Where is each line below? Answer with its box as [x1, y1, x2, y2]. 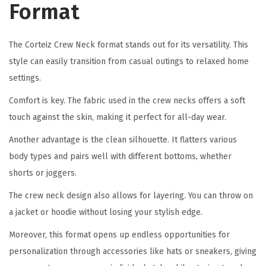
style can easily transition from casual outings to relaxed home [9, 56, 249, 67]
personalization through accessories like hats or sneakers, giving [9, 246, 256, 257]
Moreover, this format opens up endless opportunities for [9, 230, 230, 240]
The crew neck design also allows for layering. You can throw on [9, 191, 253, 201]
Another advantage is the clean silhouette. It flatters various [9, 135, 237, 145]
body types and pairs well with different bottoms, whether [9, 151, 232, 162]
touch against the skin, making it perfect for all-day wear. [9, 112, 226, 123]
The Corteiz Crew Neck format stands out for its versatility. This [9, 40, 248, 50]
